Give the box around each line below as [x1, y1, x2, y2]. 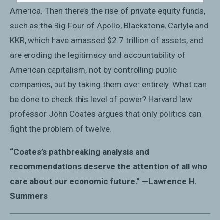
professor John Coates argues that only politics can [10, 109, 201, 119]
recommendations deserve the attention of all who [10, 161, 207, 171]
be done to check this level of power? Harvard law [10, 94, 192, 105]
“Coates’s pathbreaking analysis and [10, 146, 149, 157]
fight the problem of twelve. [10, 124, 111, 134]
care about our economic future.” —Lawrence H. [10, 176, 197, 186]
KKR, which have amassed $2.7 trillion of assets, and [10, 35, 203, 46]
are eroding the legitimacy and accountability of [10, 50, 186, 60]
